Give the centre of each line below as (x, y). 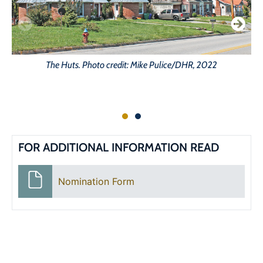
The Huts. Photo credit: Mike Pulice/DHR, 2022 (131, 65)
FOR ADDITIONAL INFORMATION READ (119, 147)
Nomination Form (96, 181)
